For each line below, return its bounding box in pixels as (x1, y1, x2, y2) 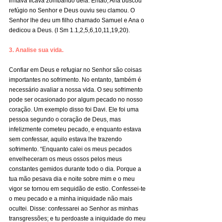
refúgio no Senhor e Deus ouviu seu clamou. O (9, 7, 136, 14)
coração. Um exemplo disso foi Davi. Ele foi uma (9, 106, 140, 113)
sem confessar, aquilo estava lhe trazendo (9, 136, 123, 143)
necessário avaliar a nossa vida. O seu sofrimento (9, 86, 144, 93)
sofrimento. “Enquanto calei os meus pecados (9, 146, 133, 153)
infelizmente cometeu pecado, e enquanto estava (9, 126, 143, 133)
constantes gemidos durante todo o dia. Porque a (9, 166, 143, 172)
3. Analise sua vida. (9, 47, 63, 54)
